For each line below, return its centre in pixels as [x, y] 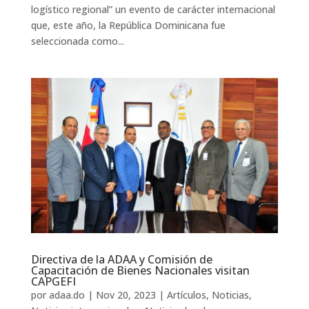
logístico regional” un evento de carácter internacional [153, 9]
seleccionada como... [77, 41]
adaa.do [67, 295]
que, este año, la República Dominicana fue [128, 25]
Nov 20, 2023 [126, 295]
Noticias [230, 295]
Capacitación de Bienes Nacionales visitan [140, 270]
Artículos [186, 295]
